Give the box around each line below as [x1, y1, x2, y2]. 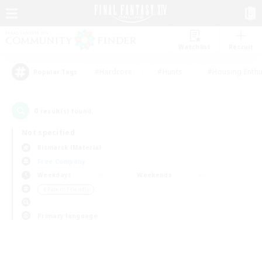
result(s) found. [38, 107, 94, 115]
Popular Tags [33, 68, 78, 76]
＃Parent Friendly [42, 185, 89, 193]
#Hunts [157, 67, 183, 77]
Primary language [37, 211, 98, 220]
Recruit [228, 43, 253, 51]
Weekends [137, 171, 172, 179]
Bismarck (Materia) [37, 143, 102, 151]
